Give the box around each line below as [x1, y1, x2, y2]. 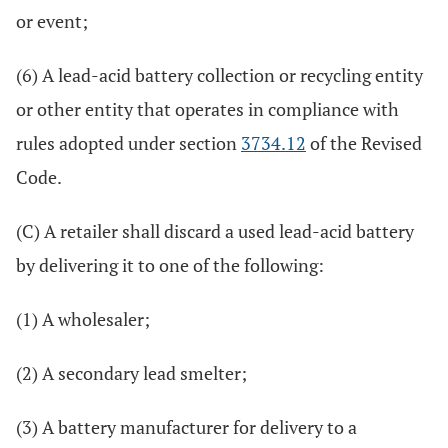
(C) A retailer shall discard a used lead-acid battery [16, 219, 414, 243]
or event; [16, 9, 88, 33]
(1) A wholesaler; [16, 307, 150, 331]
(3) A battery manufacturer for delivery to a [16, 415, 357, 439]
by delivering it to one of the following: [16, 253, 324, 277]
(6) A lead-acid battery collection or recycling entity [16, 63, 423, 87]
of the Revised [306, 131, 422, 155]
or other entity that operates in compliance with [16, 97, 399, 121]
